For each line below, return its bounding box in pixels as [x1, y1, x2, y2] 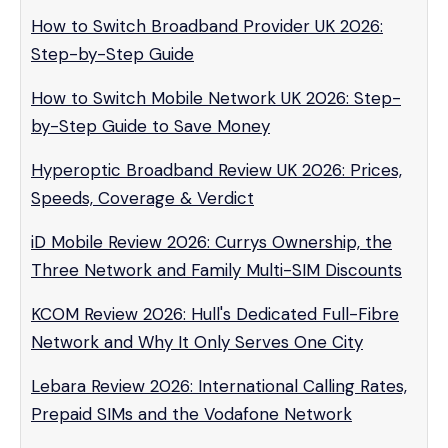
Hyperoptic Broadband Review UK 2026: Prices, [31, 159, 402, 181]
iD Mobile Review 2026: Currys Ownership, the [31, 231, 392, 253]
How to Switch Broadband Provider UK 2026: [31, 15, 383, 37]
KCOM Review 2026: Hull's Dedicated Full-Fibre [31, 303, 399, 325]
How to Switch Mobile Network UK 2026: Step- [31, 87, 401, 109]
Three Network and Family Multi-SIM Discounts [31, 259, 402, 281]
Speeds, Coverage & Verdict [31, 187, 254, 209]
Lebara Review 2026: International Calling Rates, [31, 375, 407, 397]
